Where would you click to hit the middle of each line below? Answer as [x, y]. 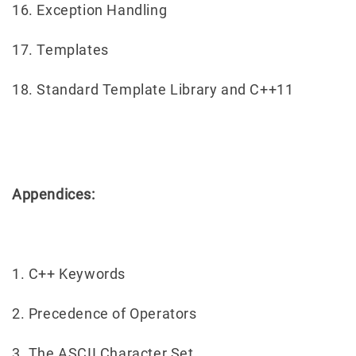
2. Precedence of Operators [104, 313]
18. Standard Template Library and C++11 [153, 89]
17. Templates [60, 49]
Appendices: [54, 194]
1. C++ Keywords [69, 273]
